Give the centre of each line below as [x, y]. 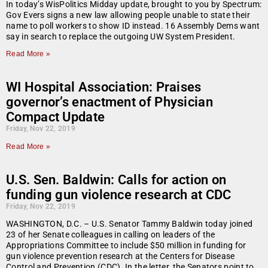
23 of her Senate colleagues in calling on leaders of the [111, 235]
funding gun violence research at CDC [119, 195]
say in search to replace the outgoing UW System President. [121, 37]
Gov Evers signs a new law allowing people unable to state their [128, 15]
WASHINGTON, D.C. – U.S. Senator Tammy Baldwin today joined [130, 224]
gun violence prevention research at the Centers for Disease [121, 256]
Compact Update [56, 117]
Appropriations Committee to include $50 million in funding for [126, 246]
